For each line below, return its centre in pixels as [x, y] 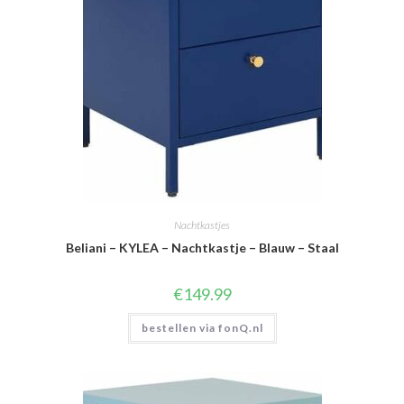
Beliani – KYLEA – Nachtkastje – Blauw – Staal [202, 247]
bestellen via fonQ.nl [202, 327]
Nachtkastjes [202, 225]
